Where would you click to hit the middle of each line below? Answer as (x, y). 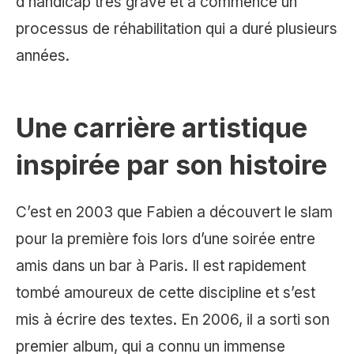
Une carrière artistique (162, 128)
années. (43, 56)
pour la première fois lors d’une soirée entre (166, 239)
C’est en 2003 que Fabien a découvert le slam (174, 213)
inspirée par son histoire (171, 165)
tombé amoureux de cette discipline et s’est (166, 293)
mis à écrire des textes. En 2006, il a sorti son (173, 320)
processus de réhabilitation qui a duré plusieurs (177, 29)
